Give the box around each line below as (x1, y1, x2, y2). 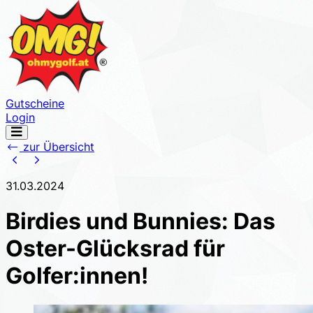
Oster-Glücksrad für (6, 235, 225, 263)
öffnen (10, 137, 36, 147)
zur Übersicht (20, 140, 94, 154)
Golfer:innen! (6, 262, 148, 290)
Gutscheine (6, 96, 64, 110)
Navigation (10, 126, 53, 137)
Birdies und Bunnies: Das (6, 208, 275, 235)
